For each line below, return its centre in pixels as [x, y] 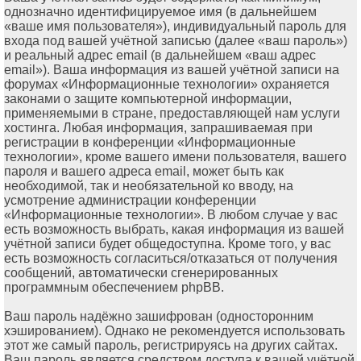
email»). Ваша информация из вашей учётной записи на [172, 70]
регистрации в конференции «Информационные [150, 143]
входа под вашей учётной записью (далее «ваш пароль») [176, 41]
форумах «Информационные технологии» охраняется [167, 85]
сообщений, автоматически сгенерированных [141, 273]
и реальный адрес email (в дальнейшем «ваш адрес [160, 56]
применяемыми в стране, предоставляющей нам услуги [172, 114]
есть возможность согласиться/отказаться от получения [171, 259]
